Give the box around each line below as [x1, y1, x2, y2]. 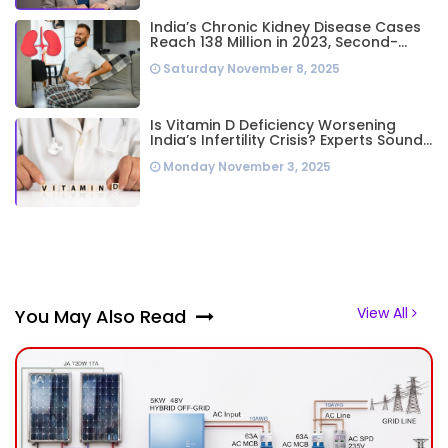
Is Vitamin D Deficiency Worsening [150, 115, 397, 136]
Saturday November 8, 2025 [160, 59, 341, 77]
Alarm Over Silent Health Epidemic [150, 145, 398, 166]
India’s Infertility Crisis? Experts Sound [150, 130, 424, 151]
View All [356, 303, 412, 324]
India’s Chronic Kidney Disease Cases [150, 16, 422, 37]
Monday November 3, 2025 [160, 158, 332, 176]
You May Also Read [15, 304, 196, 330]
